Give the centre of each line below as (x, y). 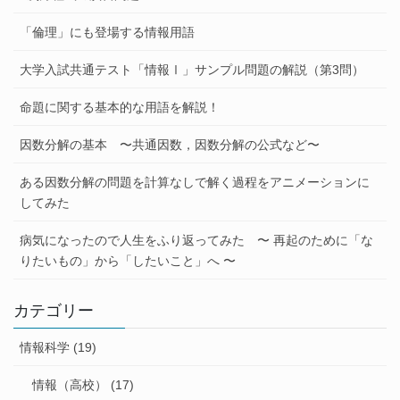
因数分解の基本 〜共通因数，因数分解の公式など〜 (170, 144)
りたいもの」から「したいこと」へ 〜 (128, 260)
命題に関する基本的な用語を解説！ (120, 107)
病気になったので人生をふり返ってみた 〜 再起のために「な (196, 240)
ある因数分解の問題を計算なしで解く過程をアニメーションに (195, 182)
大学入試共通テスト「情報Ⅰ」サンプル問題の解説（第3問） (192, 69)
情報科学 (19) (58, 347)
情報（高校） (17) (83, 384)
